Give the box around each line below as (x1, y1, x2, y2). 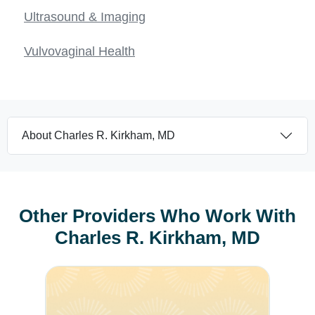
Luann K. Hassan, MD (45, 267, 155, 280)
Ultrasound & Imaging (24, 9, 146, 24)
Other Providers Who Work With (19, 205, 296, 226)
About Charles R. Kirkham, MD (22, 129, 175, 141)
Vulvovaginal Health (24, 44, 135, 58)
